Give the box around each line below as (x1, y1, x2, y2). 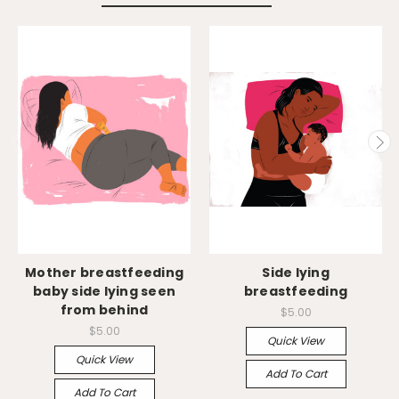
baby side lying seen (33, 281, 175, 300)
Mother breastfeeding (25, 263, 183, 281)
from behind (60, 300, 149, 319)
